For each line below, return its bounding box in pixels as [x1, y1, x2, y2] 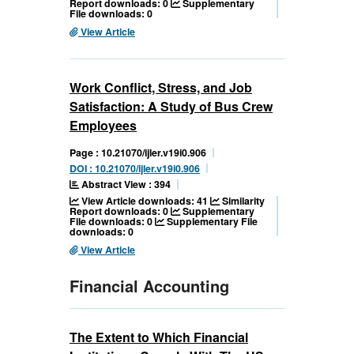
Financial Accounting [70, 274, 229, 298]
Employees [70, 116, 137, 135]
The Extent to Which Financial [70, 328, 248, 347]
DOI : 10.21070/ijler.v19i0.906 [70, 161, 200, 176]
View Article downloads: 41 [79, 194, 210, 209]
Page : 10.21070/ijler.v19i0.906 [70, 145, 206, 160]
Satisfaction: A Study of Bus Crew [70, 97, 273, 116]
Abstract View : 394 [79, 177, 171, 192]
